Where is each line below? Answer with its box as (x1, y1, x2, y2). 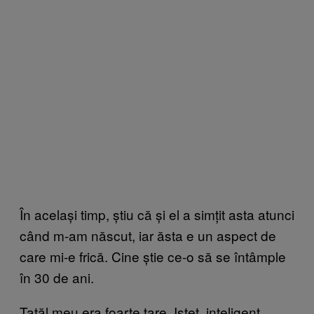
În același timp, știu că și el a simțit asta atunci (20, 204, 294, 224)
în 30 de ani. (20, 267, 94, 287)
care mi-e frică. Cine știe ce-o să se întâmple (20, 246, 286, 266)
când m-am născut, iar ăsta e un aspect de (20, 225, 276, 245)
